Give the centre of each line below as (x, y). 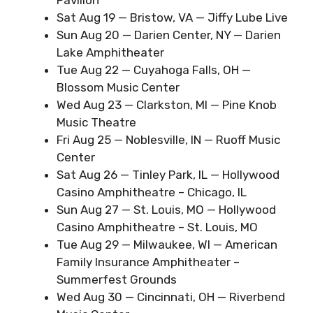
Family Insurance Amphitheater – (148, 262)
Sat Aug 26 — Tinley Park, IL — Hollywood (168, 174)
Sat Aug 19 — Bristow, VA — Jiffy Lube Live (172, 17)
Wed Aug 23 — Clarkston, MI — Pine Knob (167, 104)
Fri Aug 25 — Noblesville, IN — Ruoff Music (168, 139)
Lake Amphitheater (110, 52)
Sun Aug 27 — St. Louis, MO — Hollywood (166, 209)
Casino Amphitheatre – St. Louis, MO (157, 227)
